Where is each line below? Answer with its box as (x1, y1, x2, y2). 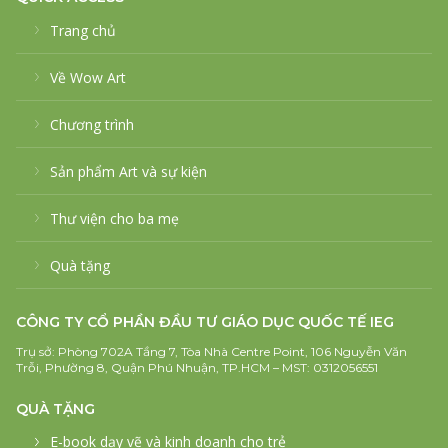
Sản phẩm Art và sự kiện (50, 162, 207, 181)
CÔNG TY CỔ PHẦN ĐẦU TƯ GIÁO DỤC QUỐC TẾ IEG (16, 313, 394, 331)
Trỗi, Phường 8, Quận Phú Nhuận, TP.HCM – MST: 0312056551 (16, 360, 378, 375)
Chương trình (50, 115, 134, 134)
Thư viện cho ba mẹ (50, 209, 179, 228)
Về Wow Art (50, 68, 126, 87)
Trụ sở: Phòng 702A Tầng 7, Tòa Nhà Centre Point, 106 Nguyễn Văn (16, 344, 407, 359)
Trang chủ (50, 21, 116, 40)
